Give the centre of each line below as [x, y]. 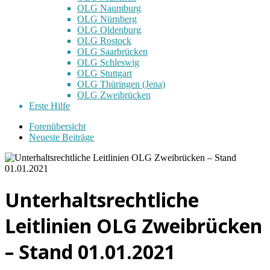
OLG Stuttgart [105, 73]
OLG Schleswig [108, 62]
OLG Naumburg [109, 8]
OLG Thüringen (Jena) [121, 84]
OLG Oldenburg [109, 30]
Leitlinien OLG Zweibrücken [133, 225]
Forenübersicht [57, 126]
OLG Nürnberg [107, 19]
